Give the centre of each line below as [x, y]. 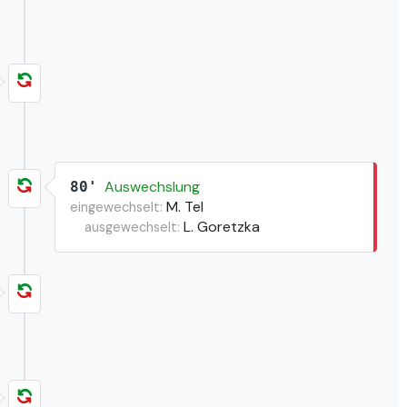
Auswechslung [152, 186]
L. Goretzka [221, 226]
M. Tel [184, 206]
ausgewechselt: [132, 227]
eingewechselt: [116, 207]
